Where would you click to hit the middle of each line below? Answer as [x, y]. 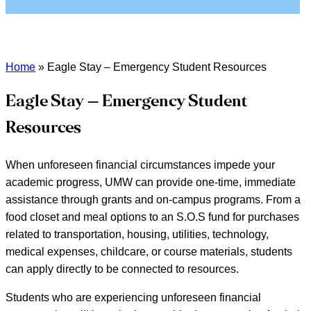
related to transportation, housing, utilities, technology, [137, 234]
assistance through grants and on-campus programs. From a [153, 199]
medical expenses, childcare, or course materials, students [149, 251]
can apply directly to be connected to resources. [122, 269]
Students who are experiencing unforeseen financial [133, 297]
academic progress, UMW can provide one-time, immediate [151, 182]
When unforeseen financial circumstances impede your [140, 165]
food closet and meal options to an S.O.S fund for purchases [152, 217]
